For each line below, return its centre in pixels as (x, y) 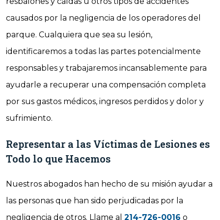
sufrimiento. (29, 118)
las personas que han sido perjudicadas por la (95, 201)
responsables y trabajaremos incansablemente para (106, 68)
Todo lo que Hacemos (58, 159)
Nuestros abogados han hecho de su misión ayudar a (109, 184)
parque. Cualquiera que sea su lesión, (79, 35)
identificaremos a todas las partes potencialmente (103, 51)
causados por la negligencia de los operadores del (103, 18)
